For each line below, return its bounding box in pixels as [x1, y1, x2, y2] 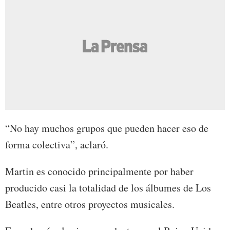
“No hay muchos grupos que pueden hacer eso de [5, 121, 208, 135]
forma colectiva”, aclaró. [5, 137, 108, 151]
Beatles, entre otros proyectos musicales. [5, 197, 175, 211]
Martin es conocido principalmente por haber [5, 164, 194, 178]
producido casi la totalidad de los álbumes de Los [5, 180, 211, 195]
